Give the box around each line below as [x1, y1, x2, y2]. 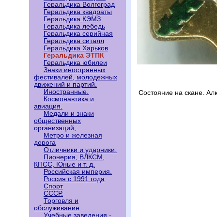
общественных [34, 117, 81, 124]
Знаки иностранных [44, 66, 106, 74]
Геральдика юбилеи [44, 59, 107, 66]
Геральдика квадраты [44, 8, 112, 15]
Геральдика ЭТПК [44, 52, 104, 59]
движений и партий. [34, 81, 97, 88]
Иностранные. [44, 88, 89, 95]
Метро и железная [44, 132, 102, 139]
